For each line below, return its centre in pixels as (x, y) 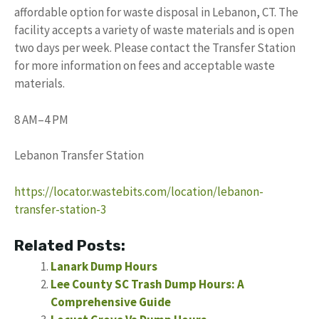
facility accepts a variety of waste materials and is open (154, 30)
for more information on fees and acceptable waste (145, 66)
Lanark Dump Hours (104, 266)
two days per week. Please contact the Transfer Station (155, 48)
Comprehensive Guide (111, 302)
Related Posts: (70, 245)
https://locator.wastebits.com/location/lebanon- (139, 191)
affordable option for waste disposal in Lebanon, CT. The (156, 12)
